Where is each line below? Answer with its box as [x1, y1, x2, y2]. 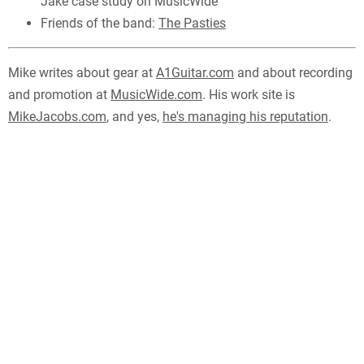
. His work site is [202, 86, 295, 102]
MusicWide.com [110, 86, 202, 102]
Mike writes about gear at [8, 64, 156, 80]
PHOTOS [122, 330, 179, 349]
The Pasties [158, 15, 226, 31]
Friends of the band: [41, 15, 158, 31]
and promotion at [8, 86, 110, 102]
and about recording [234, 64, 353, 80]
